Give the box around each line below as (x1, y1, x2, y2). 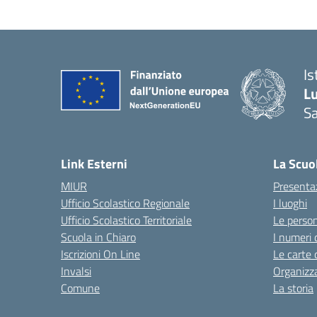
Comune (61, 279, 100, 296)
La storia (273, 279, 313, 296)
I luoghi (273, 195, 307, 212)
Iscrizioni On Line (61, 246, 140, 263)
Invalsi (61, 263, 91, 279)
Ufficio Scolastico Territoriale (61, 212, 192, 229)
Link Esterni (61, 154, 127, 173)
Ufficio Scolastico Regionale (61, 195, 190, 212)
